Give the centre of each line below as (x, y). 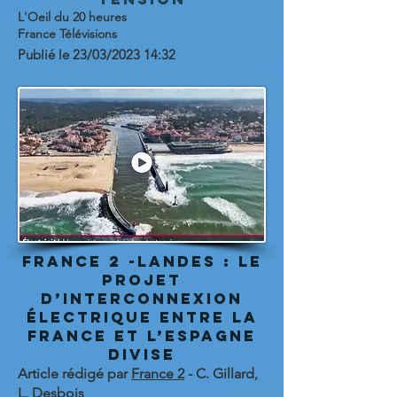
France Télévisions (67, 34)
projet (142, 280)
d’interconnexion (142, 299)
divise (142, 354)
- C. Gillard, (221, 374)
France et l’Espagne (142, 336)
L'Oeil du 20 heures (72, 17)
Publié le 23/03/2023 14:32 (97, 54)
